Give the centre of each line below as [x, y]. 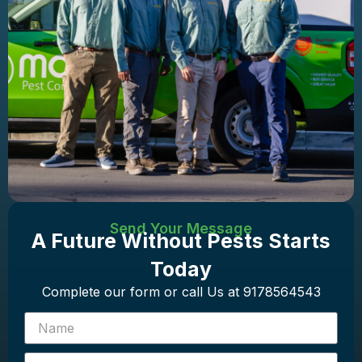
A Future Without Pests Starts [181, 241]
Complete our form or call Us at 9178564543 [181, 292]
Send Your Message [181, 229]
